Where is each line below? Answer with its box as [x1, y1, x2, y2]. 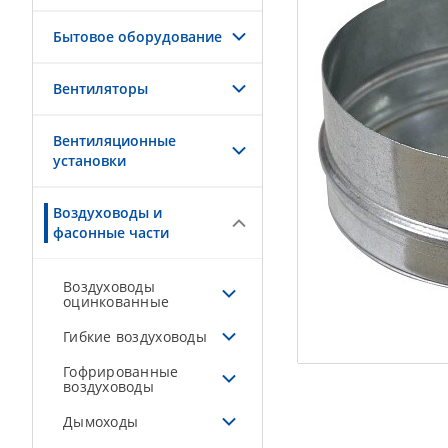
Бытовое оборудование [53, 27, 222, 46]
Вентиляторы [53, 79, 148, 98]
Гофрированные [63, 362, 179, 381]
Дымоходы [63, 412, 139, 431]
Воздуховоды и [53, 203, 162, 222]
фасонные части [53, 223, 169, 242]
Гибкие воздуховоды [63, 327, 207, 346]
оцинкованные [63, 292, 170, 311]
